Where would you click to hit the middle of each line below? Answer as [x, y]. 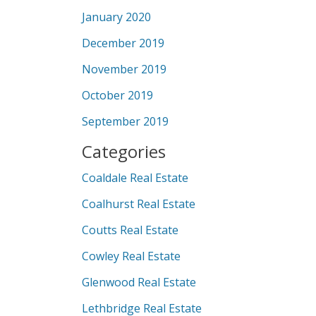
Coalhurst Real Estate [139, 204]
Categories [124, 151]
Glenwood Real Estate [139, 282]
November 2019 [124, 69]
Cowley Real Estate [131, 256]
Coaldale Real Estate [135, 178]
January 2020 [116, 17]
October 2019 [117, 95]
